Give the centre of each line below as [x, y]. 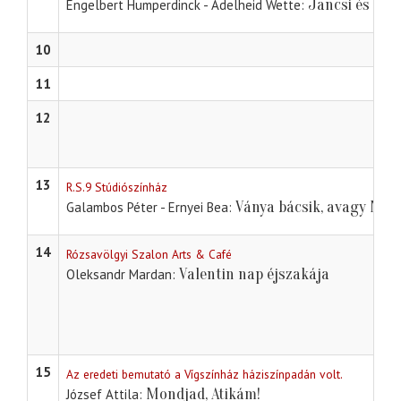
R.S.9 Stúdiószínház [117, 188]
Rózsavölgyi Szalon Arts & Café [149, 255]
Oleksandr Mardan [119, 275]
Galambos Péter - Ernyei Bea [147, 208]
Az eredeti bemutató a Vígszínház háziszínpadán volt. [205, 375]
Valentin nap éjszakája [254, 275]
